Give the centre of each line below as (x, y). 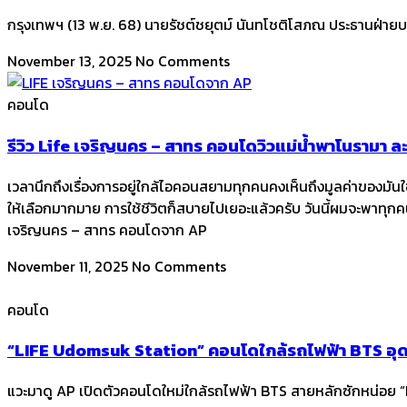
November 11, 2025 (69, 266)
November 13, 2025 (71, 61)
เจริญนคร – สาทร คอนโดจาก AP (107, 229)
